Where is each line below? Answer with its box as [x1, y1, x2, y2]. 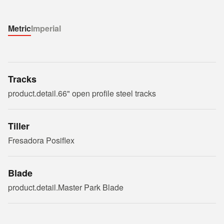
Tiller [8, 119, 29, 132]
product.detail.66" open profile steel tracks [8, 87, 156, 99]
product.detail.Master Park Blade [8, 181, 123, 193]
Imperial [31, 22, 61, 34]
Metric [8, 22, 31, 34]
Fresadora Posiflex [8, 134, 74, 146]
